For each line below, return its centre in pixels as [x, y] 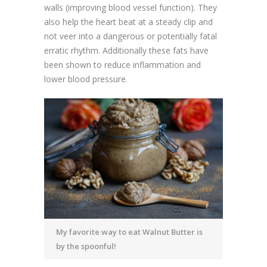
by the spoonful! [86, 246]
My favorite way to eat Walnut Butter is [129, 232]
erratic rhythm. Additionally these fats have [126, 51]
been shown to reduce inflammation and [122, 65]
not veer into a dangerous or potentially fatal [131, 36]
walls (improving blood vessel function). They [131, 8]
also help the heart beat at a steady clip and [128, 22]
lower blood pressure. [86, 79]
